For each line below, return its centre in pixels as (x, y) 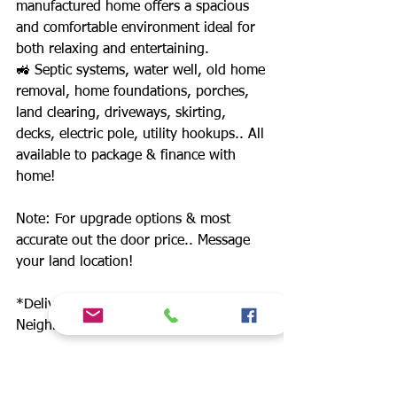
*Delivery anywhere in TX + (103, 305)
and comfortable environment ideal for (136, 28)
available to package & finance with (126, 156)
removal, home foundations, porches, (132, 92)
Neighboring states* (78, 326)
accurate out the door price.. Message (133, 241)
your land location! (74, 262)
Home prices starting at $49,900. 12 (129, 369)
